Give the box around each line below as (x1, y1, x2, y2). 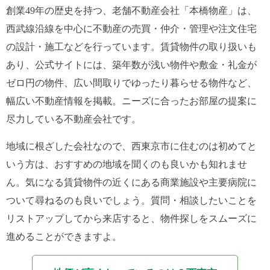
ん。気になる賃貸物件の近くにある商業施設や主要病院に (6, 177, 257, 187)
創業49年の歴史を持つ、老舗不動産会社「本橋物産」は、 (6, 5, 257, 16)
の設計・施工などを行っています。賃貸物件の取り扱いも (6, 42, 257, 52)
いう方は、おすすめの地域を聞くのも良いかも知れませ (6, 159, 247, 169)
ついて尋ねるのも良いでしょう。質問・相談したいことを (6, 195, 257, 206)
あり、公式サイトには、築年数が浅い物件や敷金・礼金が (6, 60, 257, 70)
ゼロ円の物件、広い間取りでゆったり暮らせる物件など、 (6, 78, 257, 88)
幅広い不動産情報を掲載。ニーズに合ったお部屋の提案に (6, 96, 257, 106)
